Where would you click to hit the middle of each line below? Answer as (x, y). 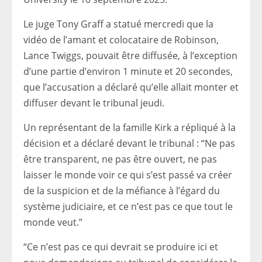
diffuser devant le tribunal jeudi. (94, 103)
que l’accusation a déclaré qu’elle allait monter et (131, 87)
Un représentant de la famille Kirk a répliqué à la (130, 128)
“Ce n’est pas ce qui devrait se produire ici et (121, 247)
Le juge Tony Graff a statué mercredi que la (118, 24)
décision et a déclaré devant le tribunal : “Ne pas (129, 144)
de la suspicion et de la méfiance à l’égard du (122, 191)
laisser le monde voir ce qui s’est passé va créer (128, 175)
